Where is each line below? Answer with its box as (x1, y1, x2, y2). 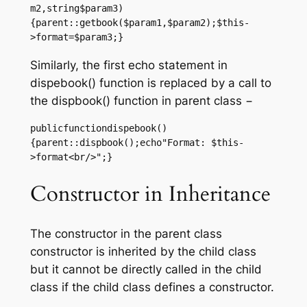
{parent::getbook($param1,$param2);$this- (29, 17, 249, 29)
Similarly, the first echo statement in (29, 58, 228, 72)
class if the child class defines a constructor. (29, 280, 274, 295)
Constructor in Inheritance (29, 180, 271, 209)
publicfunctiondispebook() (29, 122, 167, 134)
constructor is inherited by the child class (29, 245, 256, 259)
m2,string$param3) (29, 3, 123, 14)
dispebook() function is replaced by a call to (29, 75, 271, 90)
